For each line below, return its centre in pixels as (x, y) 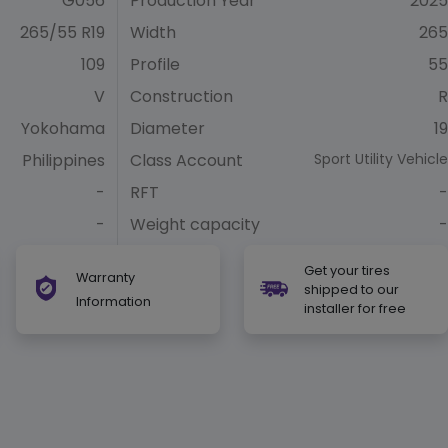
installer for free (355, 308)
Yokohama (63, 128)
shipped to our (351, 289)
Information (113, 302)
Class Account (186, 160)
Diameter (167, 128)
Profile (155, 64)
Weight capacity (195, 224)
